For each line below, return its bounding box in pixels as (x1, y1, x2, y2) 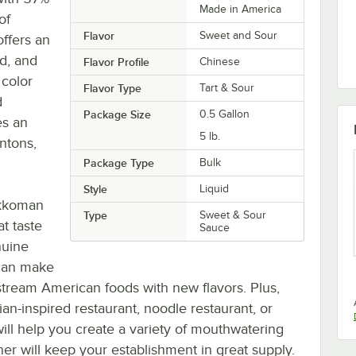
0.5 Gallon (199, 107, 250, 120)
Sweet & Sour (199, 208, 267, 221)
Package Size (83, 107, 151, 121)
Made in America (199, 2, 282, 15)
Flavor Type (83, 81, 141, 95)
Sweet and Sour (199, 29, 278, 41)
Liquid (199, 182, 230, 195)
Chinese (199, 55, 241, 68)
